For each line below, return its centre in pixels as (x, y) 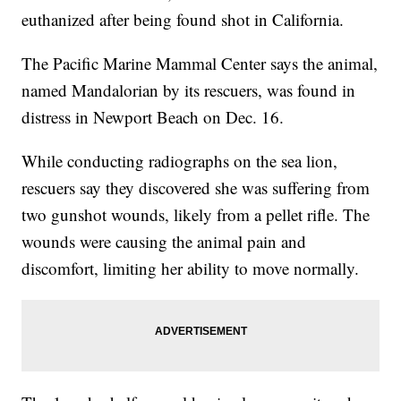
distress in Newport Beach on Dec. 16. (153, 117)
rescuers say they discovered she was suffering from (196, 188)
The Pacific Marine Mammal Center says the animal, (200, 64)
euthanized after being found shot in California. (183, 20)
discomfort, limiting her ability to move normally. (191, 269)
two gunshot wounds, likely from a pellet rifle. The (196, 215)
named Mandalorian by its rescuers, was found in (189, 90)
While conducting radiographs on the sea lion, (180, 161)
